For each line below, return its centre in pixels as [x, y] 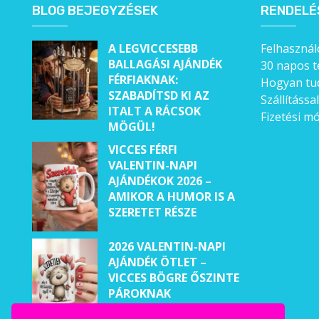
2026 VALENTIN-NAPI [167, 246]
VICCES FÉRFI [142, 150]
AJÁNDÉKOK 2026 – [159, 181]
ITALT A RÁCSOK [154, 111]
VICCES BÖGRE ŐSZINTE [173, 277]
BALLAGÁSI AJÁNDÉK [165, 64]
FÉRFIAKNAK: [143, 80]
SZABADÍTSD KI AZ [158, 96]
